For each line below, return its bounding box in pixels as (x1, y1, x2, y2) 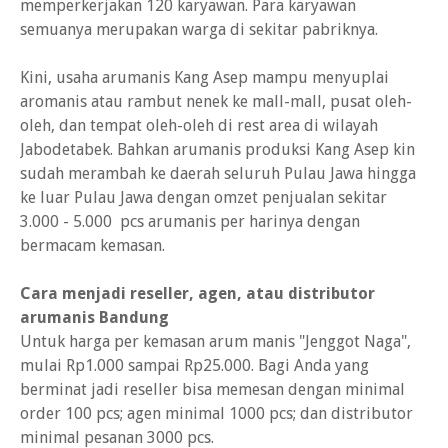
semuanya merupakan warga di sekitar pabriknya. (20, 20, 378, 39)
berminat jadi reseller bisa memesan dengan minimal (20, 380, 405, 399)
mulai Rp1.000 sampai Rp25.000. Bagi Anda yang (20, 356, 369, 375)
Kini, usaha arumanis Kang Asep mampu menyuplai (20, 68, 389, 87)
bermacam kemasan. (20, 236, 165, 255)
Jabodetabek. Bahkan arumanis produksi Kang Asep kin (20, 140, 415, 159)
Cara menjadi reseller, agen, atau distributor (20, 284, 375, 303)
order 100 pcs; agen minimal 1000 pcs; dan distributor (20, 404, 413, 423)
